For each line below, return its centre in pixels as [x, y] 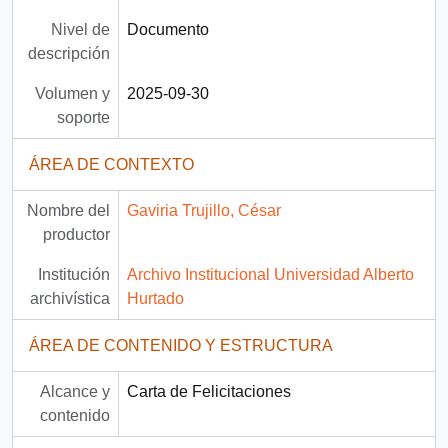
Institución [73, 275]
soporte [83, 118]
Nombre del [68, 211]
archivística [69, 299]
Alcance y [74, 392]
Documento [167, 30]
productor [76, 235]
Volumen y [72, 94]
